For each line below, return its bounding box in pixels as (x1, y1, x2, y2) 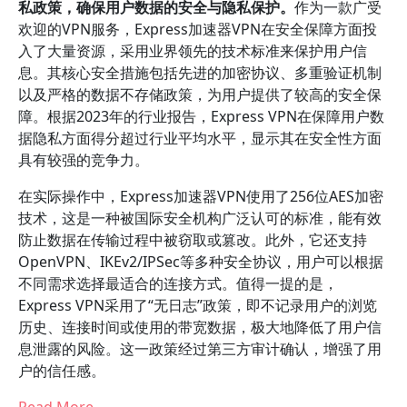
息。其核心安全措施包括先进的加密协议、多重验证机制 (18, 63, 382, 83)
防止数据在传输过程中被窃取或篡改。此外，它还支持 (18, 230, 367, 250)
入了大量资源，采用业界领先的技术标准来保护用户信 (18, 41, 367, 61)
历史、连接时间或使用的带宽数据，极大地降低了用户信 (18, 317, 382, 337)
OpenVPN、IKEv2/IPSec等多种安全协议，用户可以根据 (18, 252, 383, 272)
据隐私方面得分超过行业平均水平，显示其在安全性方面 (18, 128, 382, 148)
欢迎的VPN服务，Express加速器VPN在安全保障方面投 (18, 19, 377, 39)
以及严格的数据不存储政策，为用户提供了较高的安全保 (18, 84, 382, 104)
